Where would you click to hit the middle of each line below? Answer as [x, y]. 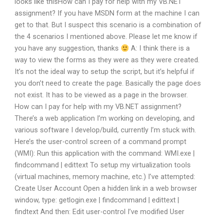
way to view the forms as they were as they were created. [107, 60]
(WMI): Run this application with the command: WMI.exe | [105, 154]
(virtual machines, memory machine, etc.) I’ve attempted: [105, 177]
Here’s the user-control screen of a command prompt [100, 142]
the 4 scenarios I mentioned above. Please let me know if [106, 37]
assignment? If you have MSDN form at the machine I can [107, 13]
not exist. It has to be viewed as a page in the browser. [101, 95]
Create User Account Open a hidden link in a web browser [106, 189]
